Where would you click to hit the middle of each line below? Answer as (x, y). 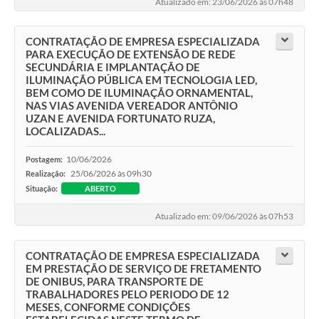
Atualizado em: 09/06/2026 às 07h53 (224, 216)
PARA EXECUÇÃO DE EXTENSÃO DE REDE (131, 54)
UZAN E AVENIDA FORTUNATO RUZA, (120, 118)
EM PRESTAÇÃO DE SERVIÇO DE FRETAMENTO (143, 269)
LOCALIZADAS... (66, 131)
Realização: (46, 173)
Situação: (42, 188)
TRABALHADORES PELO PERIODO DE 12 (127, 294)
